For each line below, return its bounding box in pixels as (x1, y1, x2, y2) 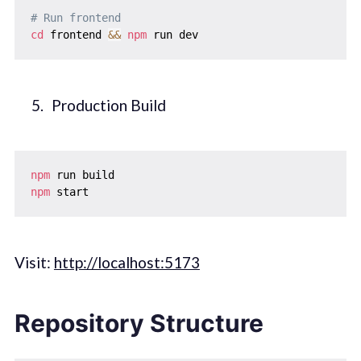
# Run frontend (30, 11, 121, 25)
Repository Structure (14, 309, 263, 338)
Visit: (14, 252, 54, 272)
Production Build (51, 96, 166, 115)
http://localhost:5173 (53, 252, 200, 272)
